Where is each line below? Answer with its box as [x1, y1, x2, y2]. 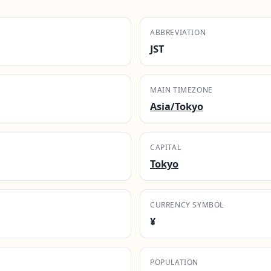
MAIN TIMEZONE [150, 84, 213, 95]
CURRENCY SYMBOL [150, 199, 224, 210]
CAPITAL [150, 142, 181, 152]
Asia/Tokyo [150, 99, 203, 113]
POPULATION [150, 256, 198, 267]
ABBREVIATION [150, 27, 206, 38]
